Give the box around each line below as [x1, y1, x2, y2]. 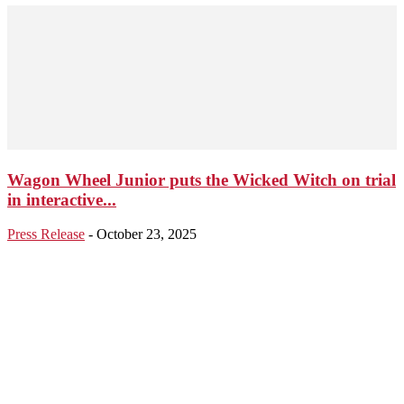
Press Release [7, 226, 85, 243]
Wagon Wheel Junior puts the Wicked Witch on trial [7, 170, 396, 189]
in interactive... [7, 189, 116, 209]
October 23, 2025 [96, 226, 197, 243]
